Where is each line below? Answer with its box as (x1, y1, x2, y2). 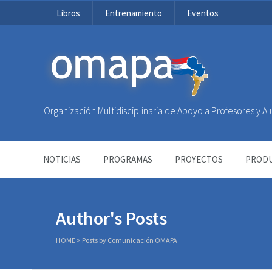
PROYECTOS (175, 154, 223, 165)
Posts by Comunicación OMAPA (82, 236, 177, 245)
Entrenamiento (105, 7, 162, 19)
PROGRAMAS (103, 154, 152, 165)
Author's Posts (56, 206, 167, 229)
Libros (56, 7, 80, 19)
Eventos (187, 7, 219, 19)
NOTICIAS (43, 154, 81, 165)
